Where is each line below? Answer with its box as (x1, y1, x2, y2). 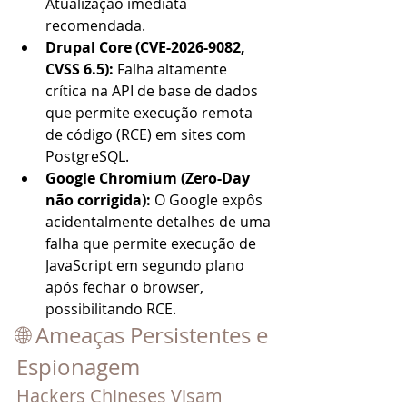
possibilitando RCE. (45, 299, 176, 319)
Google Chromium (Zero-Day (45, 168, 253, 188)
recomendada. (45, 15, 145, 35)
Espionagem (16, 352, 140, 382)
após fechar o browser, (45, 277, 207, 297)
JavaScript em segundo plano (45, 255, 248, 275)
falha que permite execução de (45, 233, 260, 253)
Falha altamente (117, 59, 231, 79)
